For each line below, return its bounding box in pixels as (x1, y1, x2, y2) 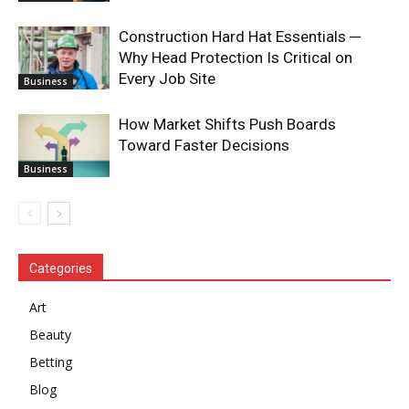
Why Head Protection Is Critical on (119, 48, 352, 68)
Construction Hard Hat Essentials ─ (119, 27, 361, 47)
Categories (29, 261, 92, 277)
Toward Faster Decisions (119, 136, 289, 155)
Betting (29, 353, 72, 372)
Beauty (29, 326, 71, 344)
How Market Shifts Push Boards (119, 115, 336, 134)
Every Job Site (119, 69, 215, 89)
